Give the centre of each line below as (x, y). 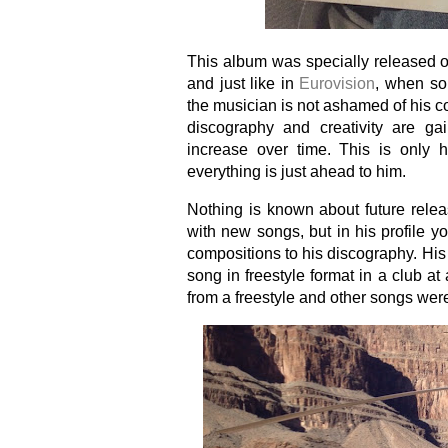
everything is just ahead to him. (296, 171)
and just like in (243, 83)
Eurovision (337, 83)
